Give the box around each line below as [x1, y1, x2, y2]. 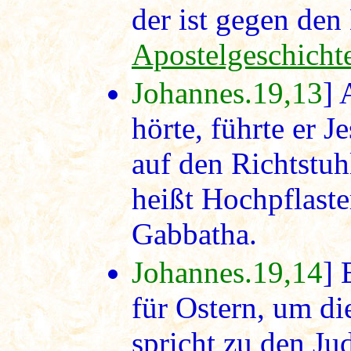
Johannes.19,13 [132, 76, 323, 110]
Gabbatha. [132, 217, 257, 251]
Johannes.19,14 [132, 255, 323, 290]
